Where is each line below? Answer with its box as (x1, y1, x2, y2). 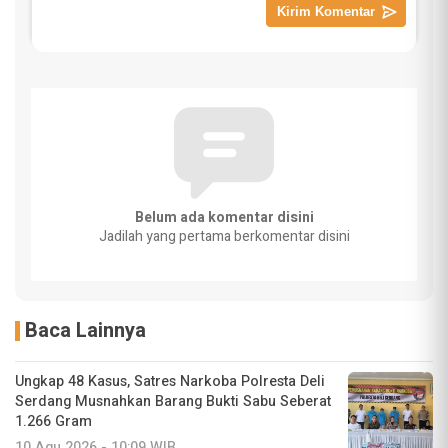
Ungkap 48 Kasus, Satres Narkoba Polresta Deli (15, 371, 325, 393)
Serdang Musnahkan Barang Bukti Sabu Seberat (15, 391, 331, 413)
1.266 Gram (15, 411, 92, 433)
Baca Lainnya (25, 316, 146, 346)
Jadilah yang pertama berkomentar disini (98, 226, 350, 248)
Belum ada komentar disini (134, 207, 314, 229)
